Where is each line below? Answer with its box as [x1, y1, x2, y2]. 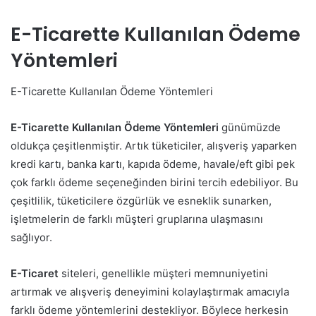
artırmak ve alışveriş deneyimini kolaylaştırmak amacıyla [11, 285, 289, 299]
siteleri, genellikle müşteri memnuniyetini [59, 267, 268, 281]
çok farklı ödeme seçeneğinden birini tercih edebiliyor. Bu [11, 176, 298, 190]
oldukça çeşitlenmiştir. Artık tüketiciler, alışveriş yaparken [11, 139, 297, 153]
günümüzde [219, 121, 281, 135]
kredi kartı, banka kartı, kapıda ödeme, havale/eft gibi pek [11, 157, 295, 171]
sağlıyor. [11, 231, 52, 245]
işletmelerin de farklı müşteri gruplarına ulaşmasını [11, 212, 263, 226]
